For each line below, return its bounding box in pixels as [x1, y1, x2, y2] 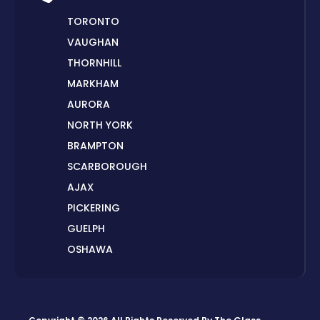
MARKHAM [67, 76, 119, 91]
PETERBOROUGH [67, 263, 149, 278]
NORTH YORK [67, 118, 133, 133]
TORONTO [67, 14, 119, 29]
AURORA [67, 97, 110, 112]
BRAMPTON [67, 139, 124, 154]
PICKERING [67, 201, 120, 216]
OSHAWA [67, 242, 113, 257]
